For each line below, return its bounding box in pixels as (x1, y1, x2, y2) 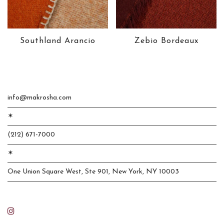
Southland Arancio (20, 36, 95, 45)
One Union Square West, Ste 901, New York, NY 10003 (7, 167, 179, 175)
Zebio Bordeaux (134, 36, 198, 45)
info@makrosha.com (7, 93, 71, 101)
